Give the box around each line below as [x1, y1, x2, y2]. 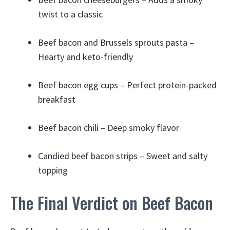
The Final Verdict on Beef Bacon [10, 190, 213, 215]
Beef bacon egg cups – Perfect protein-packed [38, 79, 217, 91]
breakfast [38, 93, 75, 105]
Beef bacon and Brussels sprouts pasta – [38, 36, 194, 48]
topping [38, 164, 68, 176]
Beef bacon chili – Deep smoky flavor [38, 122, 179, 133]
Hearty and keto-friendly [38, 51, 133, 63]
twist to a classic [38, 8, 103, 20]
